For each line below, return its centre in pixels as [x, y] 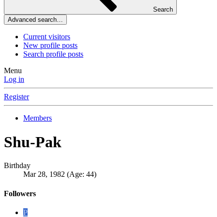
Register [16, 97]
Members [38, 118]
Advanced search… [35, 20]
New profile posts [50, 46]
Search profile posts [53, 54]
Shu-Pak [33, 142]
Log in [14, 79]
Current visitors [47, 37]
